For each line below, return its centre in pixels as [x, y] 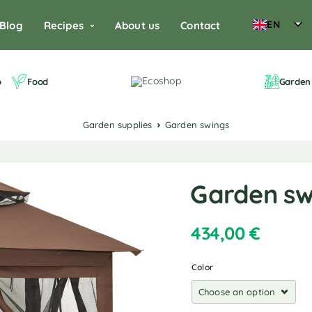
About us [138, 25]
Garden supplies [120, 125]
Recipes [63, 25]
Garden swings [201, 125]
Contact [201, 25]
